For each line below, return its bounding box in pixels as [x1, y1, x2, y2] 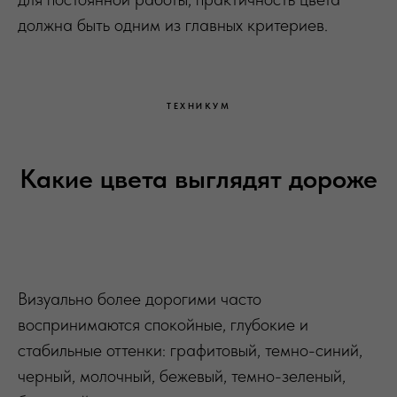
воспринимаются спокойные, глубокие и [18, 313, 308, 335]
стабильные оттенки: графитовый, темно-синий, [18, 339, 362, 361]
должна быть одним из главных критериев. [18, 13, 328, 35]
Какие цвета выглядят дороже [19, 161, 378, 194]
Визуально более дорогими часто [18, 287, 261, 309]
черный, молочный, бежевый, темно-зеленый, [18, 364, 346, 386]
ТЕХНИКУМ [167, 99, 230, 111]
